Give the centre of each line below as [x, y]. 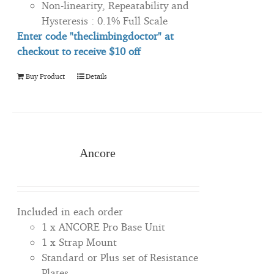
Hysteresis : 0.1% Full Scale [105, 21]
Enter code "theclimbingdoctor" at [96, 36]
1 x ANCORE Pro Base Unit [104, 227]
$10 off [123, 51]
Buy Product [46, 76]
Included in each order [70, 212]
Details [97, 76]
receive [90, 51]
